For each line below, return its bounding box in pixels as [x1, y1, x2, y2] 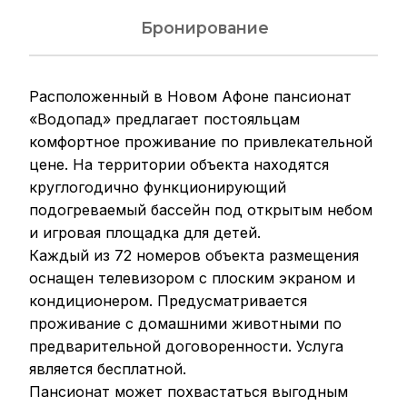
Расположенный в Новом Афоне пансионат [29, 86, 352, 105]
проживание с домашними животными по [29, 313, 342, 333]
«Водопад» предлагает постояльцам [29, 109, 300, 128]
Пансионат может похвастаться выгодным [29, 382, 348, 401]
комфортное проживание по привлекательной [29, 132, 372, 151]
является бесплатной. [29, 359, 186, 378]
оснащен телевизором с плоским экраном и [29, 268, 355, 287]
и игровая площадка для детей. [29, 223, 261, 242]
